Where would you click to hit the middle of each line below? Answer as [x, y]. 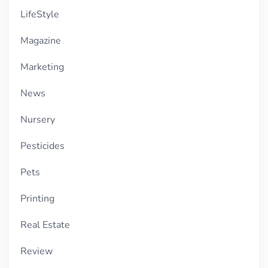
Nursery [38, 120]
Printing [38, 199]
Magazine [41, 41]
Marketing [42, 67]
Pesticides [43, 146]
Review [37, 252]
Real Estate [45, 225]
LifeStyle [40, 15]
